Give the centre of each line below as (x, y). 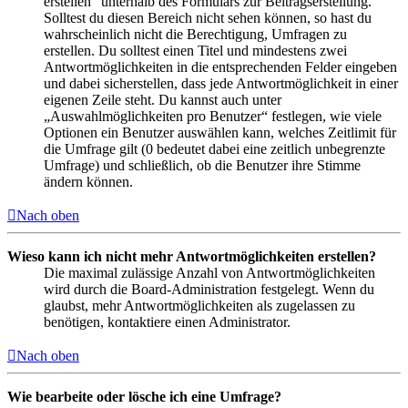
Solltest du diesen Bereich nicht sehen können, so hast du (208, 17)
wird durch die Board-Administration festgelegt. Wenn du (209, 289)
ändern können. (88, 181)
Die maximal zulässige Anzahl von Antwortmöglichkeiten (209, 272)
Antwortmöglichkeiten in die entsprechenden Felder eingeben (220, 66)
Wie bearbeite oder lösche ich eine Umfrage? (144, 396)
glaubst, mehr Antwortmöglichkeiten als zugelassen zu (199, 305)
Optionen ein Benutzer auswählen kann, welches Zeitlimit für (220, 132)
